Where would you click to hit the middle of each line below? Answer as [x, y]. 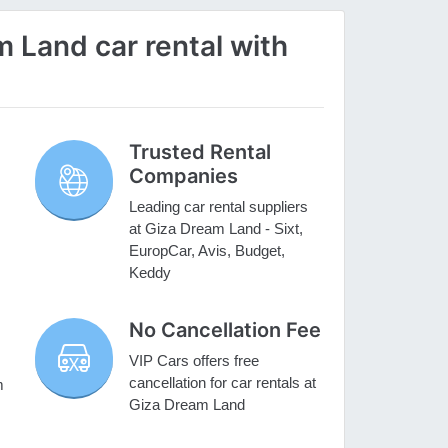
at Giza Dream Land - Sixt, [216, 229]
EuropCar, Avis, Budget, [207, 251]
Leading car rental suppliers [219, 207]
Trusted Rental [200, 152]
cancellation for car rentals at [223, 383]
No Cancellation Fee [225, 330]
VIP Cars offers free [194, 361]
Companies [184, 176]
